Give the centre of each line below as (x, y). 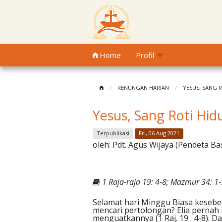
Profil (145, 55)
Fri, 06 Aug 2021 (159, 133)
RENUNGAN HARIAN (143, 87)
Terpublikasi (113, 133)
